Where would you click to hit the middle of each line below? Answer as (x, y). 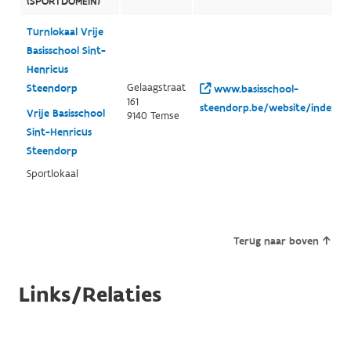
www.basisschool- (254, 90)
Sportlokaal (52, 174)
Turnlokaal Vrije (65, 33)
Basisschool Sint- (66, 51)
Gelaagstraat (156, 88)
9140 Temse (153, 116)
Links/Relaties (90, 295)
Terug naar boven (277, 242)
